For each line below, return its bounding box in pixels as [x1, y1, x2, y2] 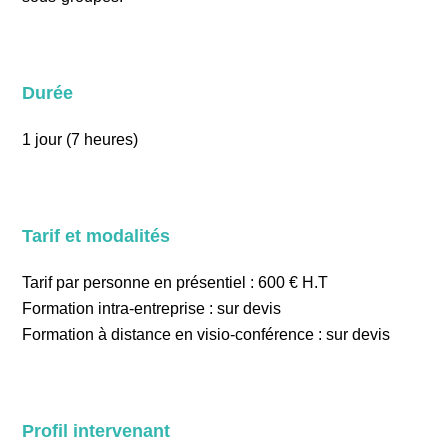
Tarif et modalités [22, 226, 171, 246]
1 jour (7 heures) [22, 131, 139, 148]
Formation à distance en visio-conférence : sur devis [22, 326, 391, 343]
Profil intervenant [22, 421, 171, 441]
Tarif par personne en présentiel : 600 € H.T [22, 274, 329, 291]
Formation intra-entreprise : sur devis [22, 300, 282, 317]
